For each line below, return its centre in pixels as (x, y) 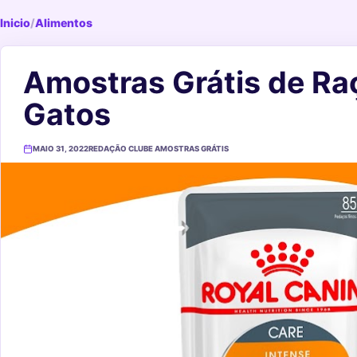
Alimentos (64, 23)
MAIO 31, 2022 (61, 149)
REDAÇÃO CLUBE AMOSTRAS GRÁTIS (159, 149)
